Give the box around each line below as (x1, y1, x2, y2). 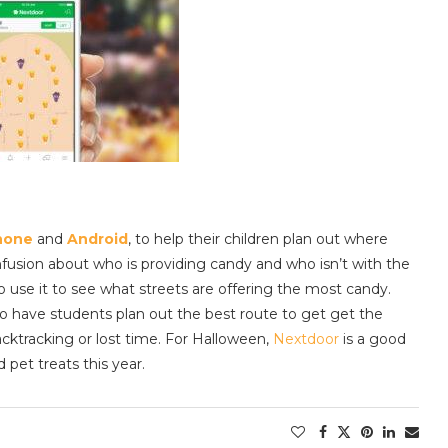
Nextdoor (273, 329, 339, 348)
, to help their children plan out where (128, 229, 388, 248)
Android (67, 229, 128, 248)
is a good (339, 329, 406, 348)
